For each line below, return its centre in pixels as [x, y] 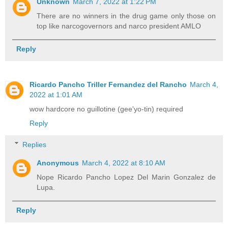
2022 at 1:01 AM [56, 94]
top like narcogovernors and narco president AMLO [119, 26]
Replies [35, 144]
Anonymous [58, 163]
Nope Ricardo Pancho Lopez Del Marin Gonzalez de [126, 177]
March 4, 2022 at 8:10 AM [124, 163]
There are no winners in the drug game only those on [126, 16]
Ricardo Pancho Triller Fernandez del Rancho [108, 84]
